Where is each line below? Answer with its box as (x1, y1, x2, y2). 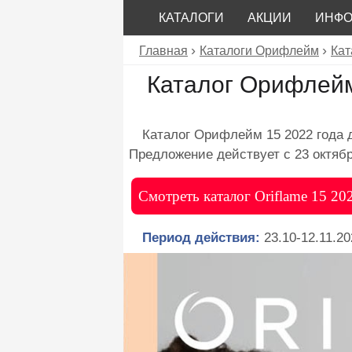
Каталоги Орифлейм (200, 44, 319, 57)
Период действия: (142, 230, 261, 246)
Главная (139, 44, 188, 57)
